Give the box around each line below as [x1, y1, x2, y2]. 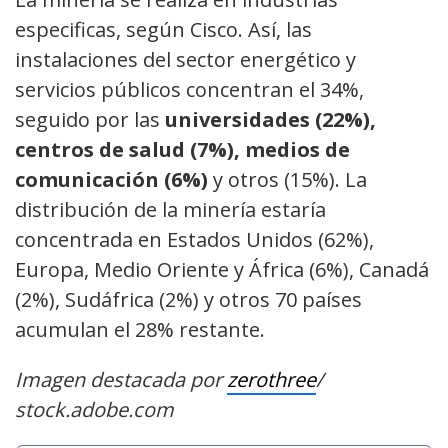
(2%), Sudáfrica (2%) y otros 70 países [15, 286, 362, 314]
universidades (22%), [165, 106, 376, 134]
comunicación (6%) [15, 166, 213, 194]
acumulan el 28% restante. [15, 316, 265, 344]
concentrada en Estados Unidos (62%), [15, 226, 374, 254]
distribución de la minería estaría [15, 196, 326, 224]
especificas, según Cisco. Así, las [15, 16, 312, 44]
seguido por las [15, 106, 165, 134]
